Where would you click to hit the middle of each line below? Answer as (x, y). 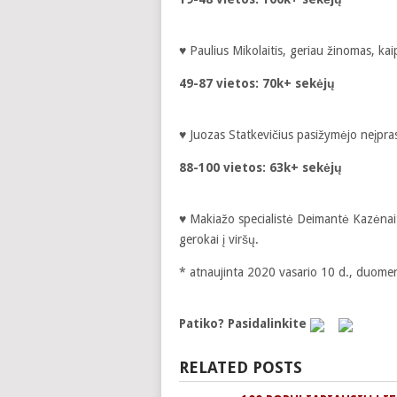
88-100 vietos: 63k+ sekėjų (261, 167)
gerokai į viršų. (219, 239)
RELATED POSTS (241, 367)
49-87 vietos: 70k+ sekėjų (257, 83)
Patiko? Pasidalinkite (245, 323)
